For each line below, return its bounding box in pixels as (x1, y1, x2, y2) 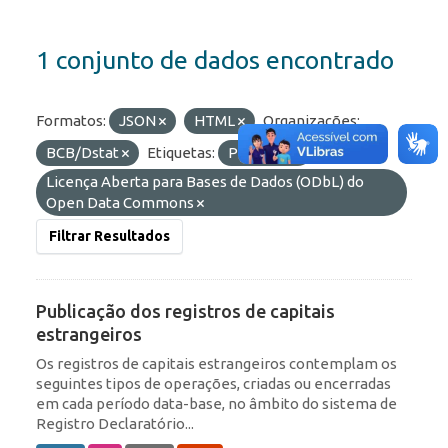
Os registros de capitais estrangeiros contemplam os (36, 355, 397, 373)
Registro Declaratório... (36, 415, 194, 433)
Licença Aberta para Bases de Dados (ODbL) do (46, 173, 364, 191)
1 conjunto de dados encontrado (36, 46, 394, 75)
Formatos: (36, 112, 106, 130)
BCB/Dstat (46, 144, 122, 162)
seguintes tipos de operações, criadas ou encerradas (36, 375, 391, 393)
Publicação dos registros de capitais (36, 301, 335, 322)
